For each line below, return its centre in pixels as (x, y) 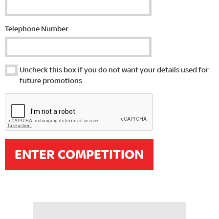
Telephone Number (37, 29)
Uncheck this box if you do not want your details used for (114, 70)
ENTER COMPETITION (79, 155)
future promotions (51, 81)
